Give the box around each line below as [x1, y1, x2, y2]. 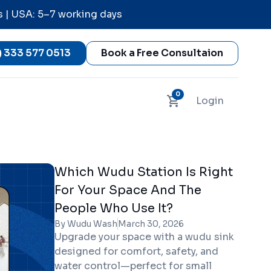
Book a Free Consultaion [101, 47, 223, 59]
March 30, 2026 [117, 218, 184, 229]
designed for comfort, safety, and [54, 245, 218, 258]
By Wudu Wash [54, 218, 117, 229]
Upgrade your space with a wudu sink [54, 230, 234, 243]
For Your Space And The [54, 183, 201, 198]
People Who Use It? [54, 201, 173, 216]
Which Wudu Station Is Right [54, 165, 233, 180]
